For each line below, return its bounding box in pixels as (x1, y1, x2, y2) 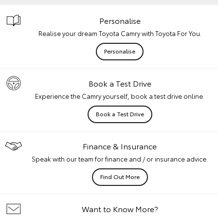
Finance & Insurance (83, 140, 157, 151)
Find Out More (100, 172, 140, 181)
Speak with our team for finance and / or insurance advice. (32, 154, 208, 163)
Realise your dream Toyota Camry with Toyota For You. (38, 29, 201, 37)
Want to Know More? (81, 203, 158, 214)
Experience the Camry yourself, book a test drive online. (35, 91, 204, 100)
